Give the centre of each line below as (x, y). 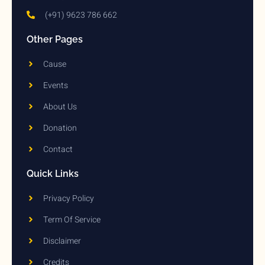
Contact (58, 149)
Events (55, 85)
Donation (60, 128)
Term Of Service (72, 219)
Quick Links (53, 173)
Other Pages (55, 39)
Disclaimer (62, 241)
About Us (60, 106)
